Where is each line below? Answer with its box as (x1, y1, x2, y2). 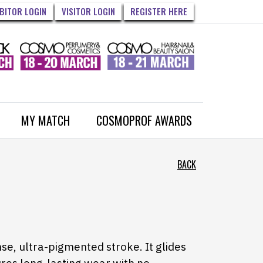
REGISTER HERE (130, 5, 187, 18)
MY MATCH (21, 112, 70, 129)
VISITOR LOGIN (62, 5, 115, 18)
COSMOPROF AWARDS (96, 112, 192, 129)
